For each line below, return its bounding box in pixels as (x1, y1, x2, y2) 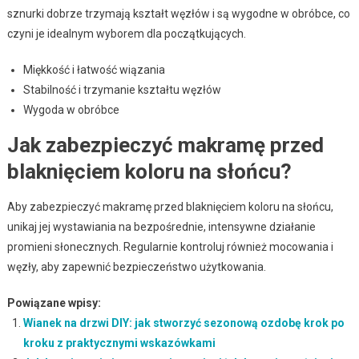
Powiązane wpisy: (6, 296, 101, 309)
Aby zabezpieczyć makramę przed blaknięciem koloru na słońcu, (6, 200, 333, 213)
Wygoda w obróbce (22, 103, 119, 116)
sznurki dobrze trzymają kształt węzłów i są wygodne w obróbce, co (6, 6, 350, 20)
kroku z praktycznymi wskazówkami (22, 336, 216, 349)
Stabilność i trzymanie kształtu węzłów (22, 83, 221, 96)
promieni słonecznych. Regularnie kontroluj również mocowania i (6, 240, 333, 253)
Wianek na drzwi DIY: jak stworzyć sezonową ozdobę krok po (22, 316, 345, 329)
